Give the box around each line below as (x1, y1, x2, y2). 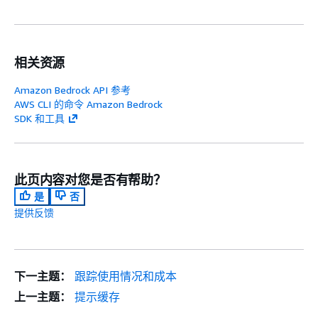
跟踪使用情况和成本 (74, 269, 177, 284)
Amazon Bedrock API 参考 (14, 84, 131, 97)
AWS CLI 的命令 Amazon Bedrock (14, 98, 163, 111)
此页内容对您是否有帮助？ (14, 172, 166, 188)
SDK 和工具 (14, 112, 65, 125)
